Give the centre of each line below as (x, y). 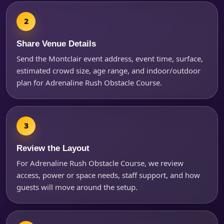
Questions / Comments (54, 38)
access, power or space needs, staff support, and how (108, 175)
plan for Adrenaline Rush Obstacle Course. (89, 82)
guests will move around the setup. (77, 187)
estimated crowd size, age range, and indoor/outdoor (108, 70)
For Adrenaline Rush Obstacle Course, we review (100, 163)
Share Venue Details (56, 43)
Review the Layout (53, 148)
